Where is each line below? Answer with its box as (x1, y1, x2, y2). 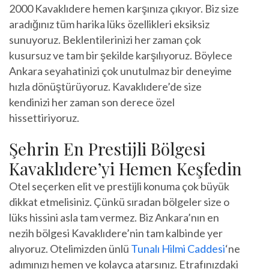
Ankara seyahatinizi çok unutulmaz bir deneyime (9, 64, 232, 77)
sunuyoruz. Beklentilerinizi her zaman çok (9, 32, 201, 46)
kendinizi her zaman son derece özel (9, 95, 175, 109)
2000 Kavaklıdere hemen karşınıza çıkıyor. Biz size (9, 1, 239, 15)
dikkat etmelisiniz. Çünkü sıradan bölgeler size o (9, 195, 229, 208)
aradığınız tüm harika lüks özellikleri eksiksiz (9, 17, 210, 31)
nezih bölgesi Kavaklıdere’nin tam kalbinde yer (9, 226, 223, 240)
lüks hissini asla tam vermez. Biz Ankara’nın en (9, 210, 219, 224)
